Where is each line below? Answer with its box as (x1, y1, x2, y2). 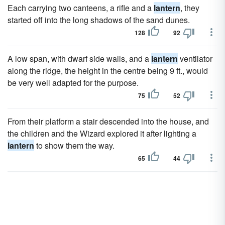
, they (180, 2, 199, 14)
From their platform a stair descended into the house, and (8, 116, 209, 127)
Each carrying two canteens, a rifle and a (8, 2, 154, 14)
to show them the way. (34, 140, 115, 151)
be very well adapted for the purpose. (8, 77, 139, 88)
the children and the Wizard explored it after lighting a (8, 128, 196, 139)
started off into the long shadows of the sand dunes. (8, 14, 190, 26)
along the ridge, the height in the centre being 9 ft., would (8, 65, 208, 76)
